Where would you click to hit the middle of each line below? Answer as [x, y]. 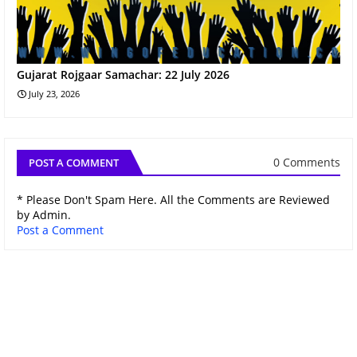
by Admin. [44, 214]
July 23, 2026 [54, 93]
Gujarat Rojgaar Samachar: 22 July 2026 [123, 74]
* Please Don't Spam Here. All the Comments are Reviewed [173, 199]
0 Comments [307, 163]
